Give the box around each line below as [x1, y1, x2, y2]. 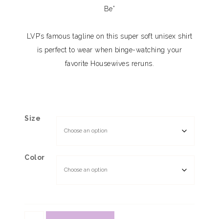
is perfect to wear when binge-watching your [37, 46, 182, 54]
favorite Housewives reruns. [65, 60, 154, 67]
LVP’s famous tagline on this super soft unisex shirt [26, 32, 193, 40]
